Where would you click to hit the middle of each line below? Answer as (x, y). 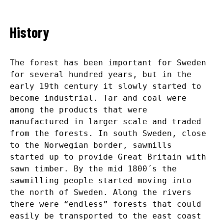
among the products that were (79, 110)
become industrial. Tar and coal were (98, 98)
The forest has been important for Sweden (108, 62)
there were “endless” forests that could (106, 204)
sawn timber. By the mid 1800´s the (93, 168)
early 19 (29, 86)
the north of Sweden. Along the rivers (101, 192)
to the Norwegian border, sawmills (91, 145)
